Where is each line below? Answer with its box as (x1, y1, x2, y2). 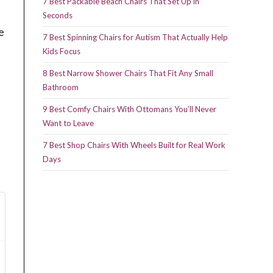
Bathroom (43, 82, 79, 93)
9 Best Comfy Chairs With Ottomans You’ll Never (43, 104, 216, 115)
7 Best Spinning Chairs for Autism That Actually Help (43, 32, 228, 43)
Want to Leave (43, 118, 94, 129)
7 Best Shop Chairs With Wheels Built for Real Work (43, 140, 225, 151)
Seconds (43, 10, 73, 21)
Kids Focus (43, 46, 80, 57)
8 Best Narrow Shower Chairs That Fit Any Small (43, 68, 213, 79)
